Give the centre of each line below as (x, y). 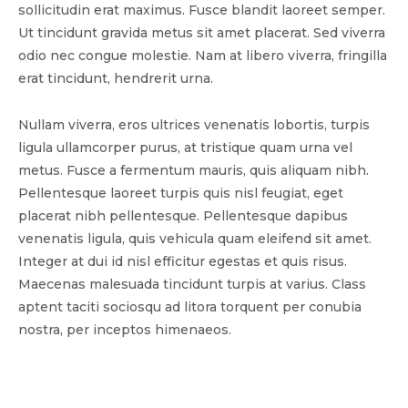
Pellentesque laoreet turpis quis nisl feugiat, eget (181, 193)
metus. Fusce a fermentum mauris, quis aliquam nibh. (194, 170)
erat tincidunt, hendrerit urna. (116, 78)
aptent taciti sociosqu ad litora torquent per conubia (190, 306)
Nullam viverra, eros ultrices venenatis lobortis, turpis (194, 124)
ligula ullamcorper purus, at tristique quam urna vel (185, 147)
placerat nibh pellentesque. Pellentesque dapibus (183, 215)
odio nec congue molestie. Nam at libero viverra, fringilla (203, 55)
